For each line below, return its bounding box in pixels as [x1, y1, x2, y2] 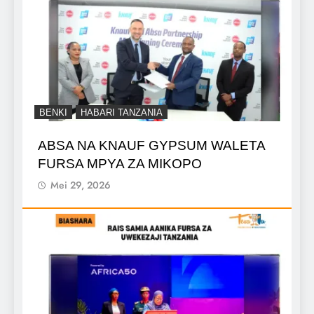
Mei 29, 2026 [50, 177, 111, 192]
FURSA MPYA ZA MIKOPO [38, 156, 202, 171]
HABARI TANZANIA [81, 107, 163, 118]
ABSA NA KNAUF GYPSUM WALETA [38, 137, 266, 153]
